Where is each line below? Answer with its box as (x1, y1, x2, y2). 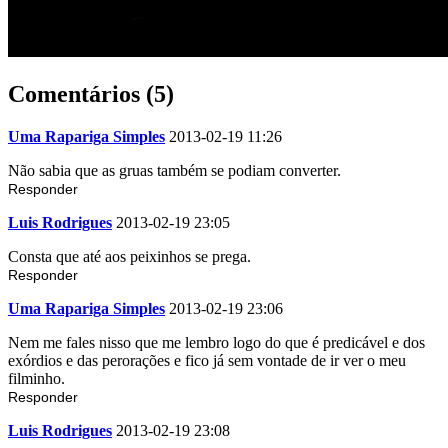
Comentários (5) (8, 80, 174, 107)
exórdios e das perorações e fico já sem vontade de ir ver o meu (8, 351, 406, 369)
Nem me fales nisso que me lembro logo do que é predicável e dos (8, 333, 425, 351)
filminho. (8, 369, 65, 387)
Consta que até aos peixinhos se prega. (8, 247, 251, 265)
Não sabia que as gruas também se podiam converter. (8, 161, 341, 179)
